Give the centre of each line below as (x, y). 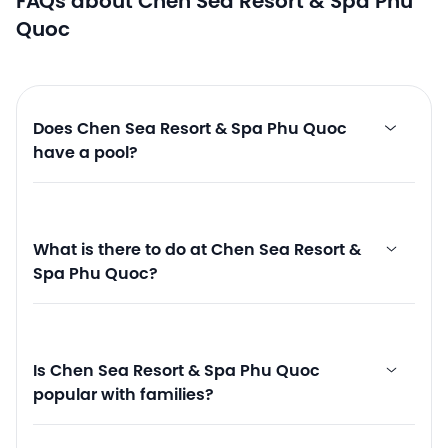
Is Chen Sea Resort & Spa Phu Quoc (176, 371)
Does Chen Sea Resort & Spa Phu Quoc (190, 129)
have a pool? (85, 153)
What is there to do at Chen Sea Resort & (197, 250)
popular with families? (123, 395)
